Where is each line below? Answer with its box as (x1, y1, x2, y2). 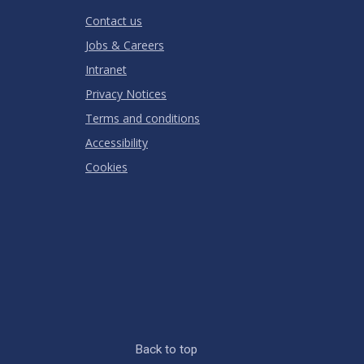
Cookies (85, 159, 128, 175)
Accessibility (85, 135, 148, 151)
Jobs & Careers (85, 37, 164, 54)
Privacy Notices (85, 86, 167, 102)
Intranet (85, 62, 127, 78)
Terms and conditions (85, 110, 200, 127)
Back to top (134, 342, 197, 357)
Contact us (85, 13, 142, 29)
